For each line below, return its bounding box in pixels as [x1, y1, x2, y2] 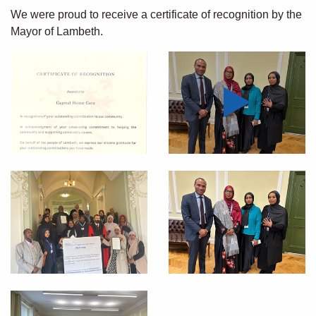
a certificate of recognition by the [141, 8, 302, 20]
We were [11, 8, 58, 20]
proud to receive [58, 8, 138, 20]
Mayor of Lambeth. [11, 25, 103, 37]
